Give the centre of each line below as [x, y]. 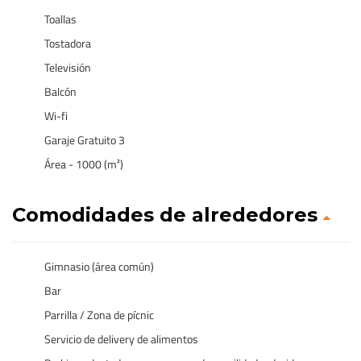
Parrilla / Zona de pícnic [99, 315]
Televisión [68, 67]
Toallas [60, 19]
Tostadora [68, 43]
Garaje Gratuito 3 [85, 140]
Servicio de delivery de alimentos [121, 339]
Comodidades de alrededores [168, 215]
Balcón [60, 91]
